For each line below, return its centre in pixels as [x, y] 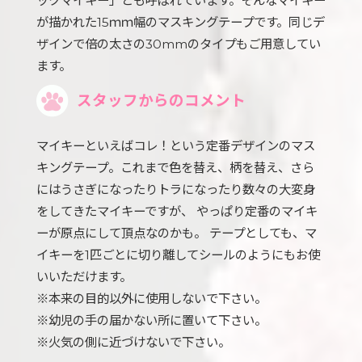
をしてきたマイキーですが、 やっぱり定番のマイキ [177, 211]
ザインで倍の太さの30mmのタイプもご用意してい [179, 44]
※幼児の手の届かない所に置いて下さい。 [152, 320]
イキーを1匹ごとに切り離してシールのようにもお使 [178, 255]
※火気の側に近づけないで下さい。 [133, 342]
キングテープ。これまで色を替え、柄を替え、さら [175, 168]
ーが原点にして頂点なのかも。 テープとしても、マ [177, 233]
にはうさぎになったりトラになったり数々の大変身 [176, 189]
